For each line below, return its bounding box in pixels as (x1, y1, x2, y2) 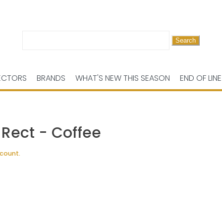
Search (21, 35, 43, 44)
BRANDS (37, 72, 65, 84)
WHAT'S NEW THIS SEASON (75, 72, 170, 84)
